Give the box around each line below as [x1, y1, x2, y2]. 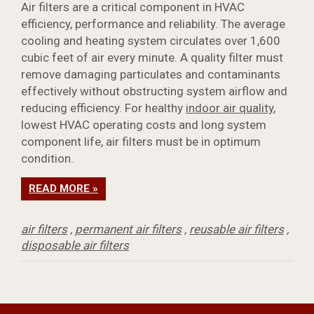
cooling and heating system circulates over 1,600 [21, 34, 280, 48]
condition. [21, 151, 74, 166]
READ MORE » [29, 182, 98, 196]
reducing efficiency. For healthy [21, 101, 186, 116]
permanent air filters [75, 222, 182, 237]
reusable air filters [189, 222, 284, 237]
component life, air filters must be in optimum [21, 135, 261, 149]
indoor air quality [186, 101, 273, 116]
